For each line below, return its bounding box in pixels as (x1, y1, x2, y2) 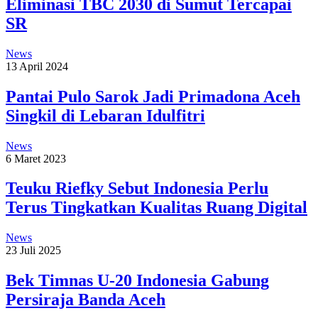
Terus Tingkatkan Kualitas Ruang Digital (6, 198, 307, 217)
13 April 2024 (6, 60, 68, 72)
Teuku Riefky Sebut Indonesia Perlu (6, 179, 268, 198)
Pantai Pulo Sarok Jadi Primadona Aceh (6, 87, 300, 106)
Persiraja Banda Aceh (6, 290, 165, 309)
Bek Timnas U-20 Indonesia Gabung (6, 271, 269, 290)
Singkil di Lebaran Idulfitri (6, 106, 205, 125)
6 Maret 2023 (6, 152, 66, 165)
